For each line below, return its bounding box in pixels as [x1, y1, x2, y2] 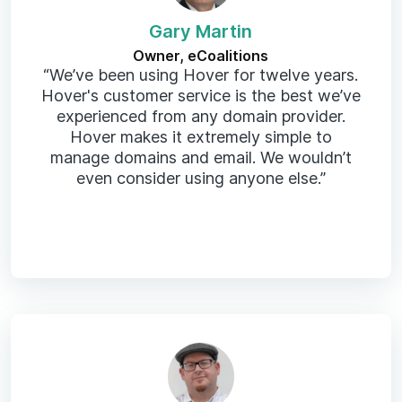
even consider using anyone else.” [75, 168, 326, 188]
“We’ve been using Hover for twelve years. [43, 65, 359, 84]
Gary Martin [149, 20, 253, 42]
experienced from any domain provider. [56, 106, 345, 126]
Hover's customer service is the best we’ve [40, 85, 361, 105]
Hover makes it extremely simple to [69, 127, 332, 146]
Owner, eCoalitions [133, 46, 269, 65]
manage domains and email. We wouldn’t [49, 147, 352, 167]
